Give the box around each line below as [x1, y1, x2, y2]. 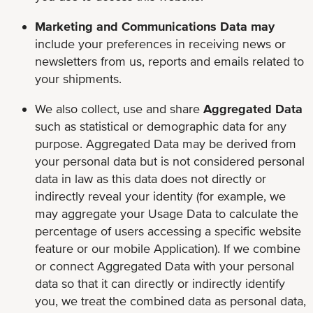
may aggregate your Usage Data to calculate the [35, 205, 298, 221]
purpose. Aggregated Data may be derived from [35, 136, 296, 151]
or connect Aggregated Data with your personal [35, 258, 294, 273]
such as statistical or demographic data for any [35, 118, 286, 133]
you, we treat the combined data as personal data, [35, 293, 306, 308]
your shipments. [35, 71, 122, 86]
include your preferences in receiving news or [35, 36, 286, 51]
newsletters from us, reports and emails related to [35, 53, 304, 68]
